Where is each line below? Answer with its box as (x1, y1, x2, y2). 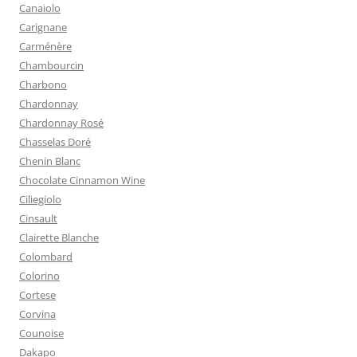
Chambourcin (19, 58, 84, 73)
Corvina (19, 307, 56, 321)
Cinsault (19, 211, 57, 226)
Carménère (19, 39, 72, 53)
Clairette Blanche (19, 230, 99, 245)
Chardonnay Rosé (19, 116, 104, 130)
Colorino (19, 269, 60, 283)
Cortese (19, 288, 56, 302)
